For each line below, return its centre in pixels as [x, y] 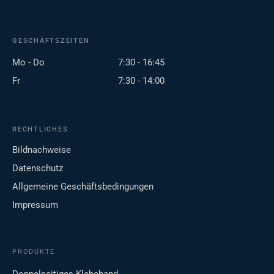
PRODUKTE [34, 252]
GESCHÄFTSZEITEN [51, 41]
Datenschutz [38, 168]
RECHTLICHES [40, 130]
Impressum [35, 205]
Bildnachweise [42, 150]
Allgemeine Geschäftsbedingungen [83, 187]
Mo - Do [28, 63]
